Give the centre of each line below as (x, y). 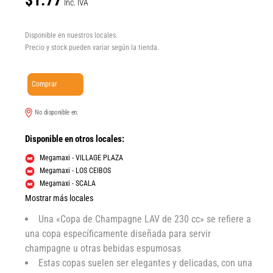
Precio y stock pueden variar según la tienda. (92, 48)
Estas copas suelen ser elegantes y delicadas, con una (146, 263)
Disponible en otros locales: (75, 139)
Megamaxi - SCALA (68, 183)
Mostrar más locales (59, 198)
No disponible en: (58, 113)
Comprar (45, 84)
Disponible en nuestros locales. (72, 36)
